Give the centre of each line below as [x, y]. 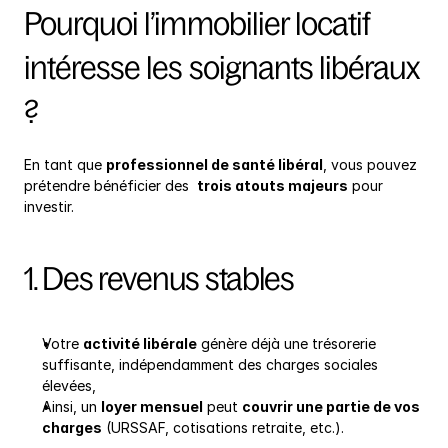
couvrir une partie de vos [331, 406]
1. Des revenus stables [159, 278]
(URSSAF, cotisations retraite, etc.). [223, 427]
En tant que [65, 164]
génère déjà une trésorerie [286, 343]
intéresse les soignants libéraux [222, 67]
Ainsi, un [71, 406]
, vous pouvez [370, 164]
